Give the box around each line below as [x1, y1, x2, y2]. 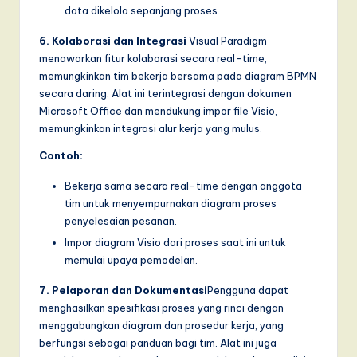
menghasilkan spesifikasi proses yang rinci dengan [39, 300, 284, 314]
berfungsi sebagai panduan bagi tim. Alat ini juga [39, 335, 277, 349]
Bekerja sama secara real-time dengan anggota [65, 178, 302, 192]
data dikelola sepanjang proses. [65, 3, 220, 17]
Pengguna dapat [207, 283, 288, 296]
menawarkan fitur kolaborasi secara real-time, [39, 51, 267, 65]
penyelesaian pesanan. [65, 214, 177, 227]
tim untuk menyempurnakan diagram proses [65, 196, 277, 210]
